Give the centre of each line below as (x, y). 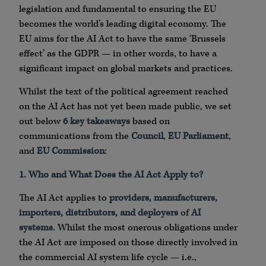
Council (147, 137)
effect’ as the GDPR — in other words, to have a (118, 54)
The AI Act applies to (64, 198)
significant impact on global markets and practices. (126, 69)
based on (150, 122)
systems (36, 228)
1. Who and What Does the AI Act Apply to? (111, 175)
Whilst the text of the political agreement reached (123, 92)
